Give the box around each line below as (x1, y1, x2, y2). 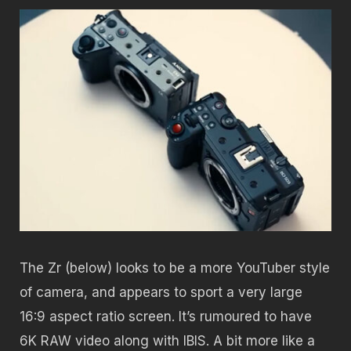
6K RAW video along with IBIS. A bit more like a (20, 332, 315, 349)
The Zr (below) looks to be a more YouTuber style (20, 259, 330, 276)
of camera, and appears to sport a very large (20, 284, 302, 300)
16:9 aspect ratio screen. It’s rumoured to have (20, 308, 312, 324)
